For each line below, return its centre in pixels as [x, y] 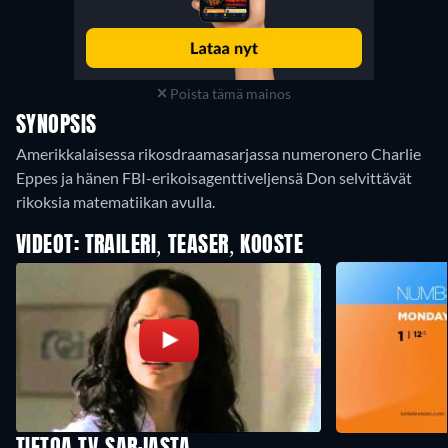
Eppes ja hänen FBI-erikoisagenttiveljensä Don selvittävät [214, 177]
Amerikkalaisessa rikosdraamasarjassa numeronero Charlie [218, 153]
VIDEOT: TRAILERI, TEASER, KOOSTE [160, 245]
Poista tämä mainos [229, 93]
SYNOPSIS [56, 125]
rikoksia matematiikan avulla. [115, 201]
